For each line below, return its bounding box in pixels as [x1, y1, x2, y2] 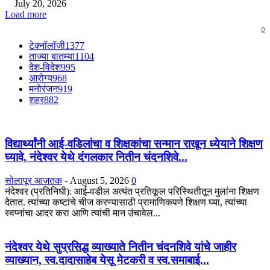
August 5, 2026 [70, 175, 129, 186]
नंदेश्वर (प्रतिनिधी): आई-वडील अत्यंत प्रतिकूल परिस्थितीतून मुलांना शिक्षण [5, 186, 259, 196]
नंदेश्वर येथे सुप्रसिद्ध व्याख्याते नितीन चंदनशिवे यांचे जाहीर [5, 240, 236, 254]
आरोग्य [29, 73, 52, 84]
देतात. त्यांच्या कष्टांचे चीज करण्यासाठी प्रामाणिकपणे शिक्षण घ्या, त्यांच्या [5, 196, 247, 207]
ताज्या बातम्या [29, 51, 75, 62]
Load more [5, 9, 46, 20]
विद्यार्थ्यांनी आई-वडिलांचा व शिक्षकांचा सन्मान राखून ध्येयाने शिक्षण [5, 137, 263, 151]
